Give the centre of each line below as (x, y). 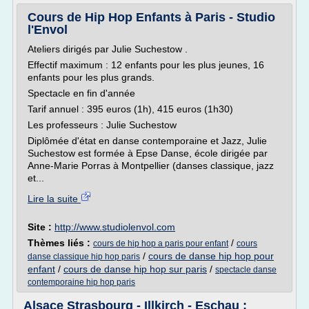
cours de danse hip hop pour (211, 256)
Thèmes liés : (60, 243)
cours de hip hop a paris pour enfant (161, 243)
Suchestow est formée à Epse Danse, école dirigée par (148, 153)
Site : (41, 227)
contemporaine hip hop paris (81, 282)
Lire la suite (54, 199)
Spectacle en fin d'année (81, 93)
